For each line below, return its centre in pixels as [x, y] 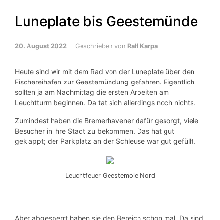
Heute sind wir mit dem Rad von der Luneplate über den [105, 71]
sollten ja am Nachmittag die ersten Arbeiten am [92, 92]
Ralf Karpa [142, 46]
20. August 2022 [41, 46]
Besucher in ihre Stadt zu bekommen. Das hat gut [95, 131]
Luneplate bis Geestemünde [106, 21]
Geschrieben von [101, 46]
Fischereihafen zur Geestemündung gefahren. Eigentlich [105, 82]
